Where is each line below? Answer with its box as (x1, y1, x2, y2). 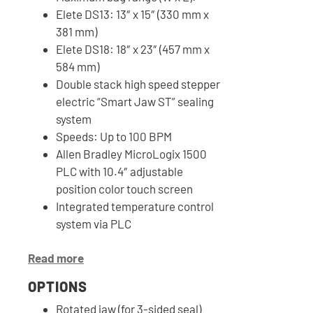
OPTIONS (28, 277, 87, 295)
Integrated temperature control (56, 199, 214, 214)
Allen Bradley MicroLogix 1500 (56, 147, 207, 161)
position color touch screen (56, 182, 193, 196)
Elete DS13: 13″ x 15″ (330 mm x (56, 7, 209, 22)
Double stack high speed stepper (56, 77, 220, 92)
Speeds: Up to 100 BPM (56, 129, 172, 144)
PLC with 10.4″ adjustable (56, 164, 183, 179)
